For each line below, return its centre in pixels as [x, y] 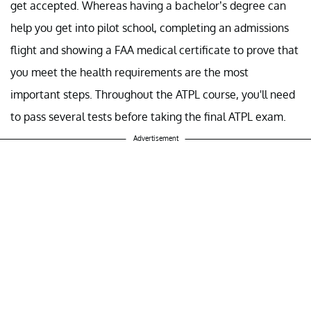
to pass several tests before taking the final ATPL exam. [148, 117]
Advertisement [155, 138]
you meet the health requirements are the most [129, 73]
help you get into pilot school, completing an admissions [150, 28]
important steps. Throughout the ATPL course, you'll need [153, 95]
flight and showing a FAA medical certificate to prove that [154, 50]
